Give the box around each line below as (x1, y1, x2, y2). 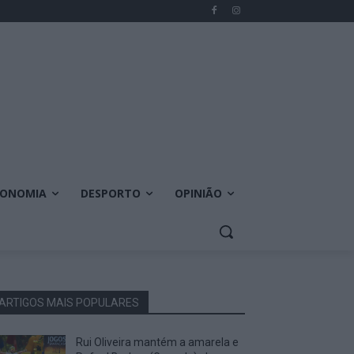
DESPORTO (81, 185, 141, 201)
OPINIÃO (175, 185, 222, 201)
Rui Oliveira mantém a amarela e (76, 335, 239, 348)
